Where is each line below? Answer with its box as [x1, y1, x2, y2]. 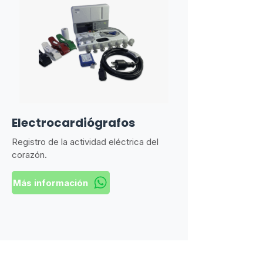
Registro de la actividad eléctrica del [12, 136, 159, 147]
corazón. [12, 149, 47, 160]
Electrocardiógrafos [12, 114, 135, 131]
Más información [12, 177, 88, 188]
